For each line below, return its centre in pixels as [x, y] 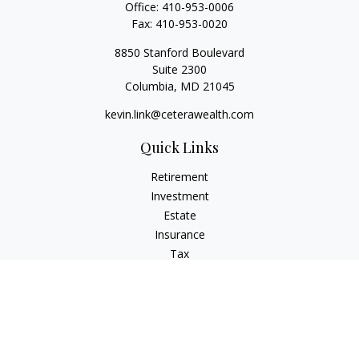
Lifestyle [179, 292]
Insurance [179, 234]
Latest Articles [179, 311]
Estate [179, 215]
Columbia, [151, 86]
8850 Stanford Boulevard [179, 52]
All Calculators [179, 350]
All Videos [179, 331]
